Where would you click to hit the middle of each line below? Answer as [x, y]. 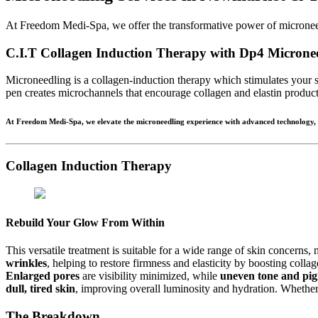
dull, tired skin [40, 289]
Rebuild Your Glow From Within [85, 222]
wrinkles [26, 263]
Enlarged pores [43, 276]
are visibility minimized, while [148, 276]
